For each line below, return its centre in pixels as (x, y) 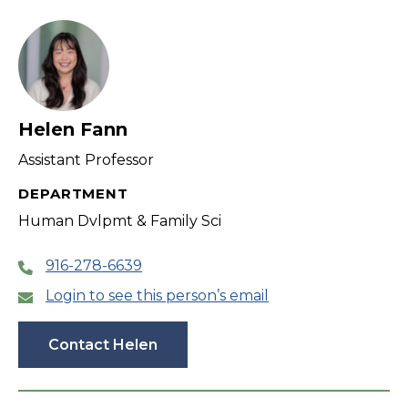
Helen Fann (73, 130)
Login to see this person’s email (157, 296)
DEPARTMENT (73, 194)
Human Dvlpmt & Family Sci (120, 221)
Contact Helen (103, 345)
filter (55, 29)
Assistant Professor (86, 160)
